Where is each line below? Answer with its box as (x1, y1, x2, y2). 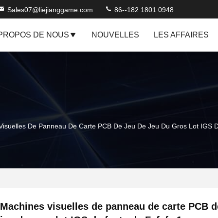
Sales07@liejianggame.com (7, 6, 93, 14)
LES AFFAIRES (154, 31, 209, 39)
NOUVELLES (91, 31, 139, 39)
